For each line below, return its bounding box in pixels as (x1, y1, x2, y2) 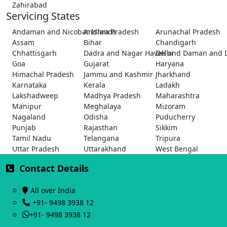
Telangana (84, 133, 120, 143)
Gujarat (84, 59, 109, 69)
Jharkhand (155, 69, 191, 80)
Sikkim (155, 123, 177, 133)
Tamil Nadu (12, 133, 51, 143)
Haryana (155, 59, 184, 69)
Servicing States (6, 9, 80, 23)
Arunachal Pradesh (155, 27, 220, 37)
